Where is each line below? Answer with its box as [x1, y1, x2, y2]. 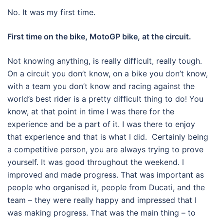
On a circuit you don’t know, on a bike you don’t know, [7, 69, 208, 79]
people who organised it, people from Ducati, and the [7, 182, 205, 193]
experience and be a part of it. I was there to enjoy [7, 119, 195, 129]
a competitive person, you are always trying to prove [7, 145, 203, 155]
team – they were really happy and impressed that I [7, 195, 197, 205]
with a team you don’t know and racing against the [7, 81, 195, 91]
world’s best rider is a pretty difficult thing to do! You [7, 94, 203, 104]
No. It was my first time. [7, 7, 95, 18]
